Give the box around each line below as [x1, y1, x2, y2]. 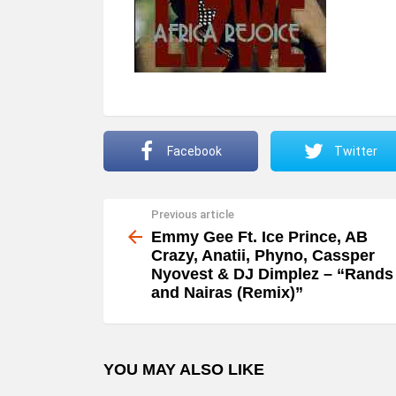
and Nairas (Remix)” [151, 283, 303, 301]
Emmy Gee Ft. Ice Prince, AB [151, 227, 368, 246]
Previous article [151, 208, 234, 222]
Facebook [167, 144, 222, 159]
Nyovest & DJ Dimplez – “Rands [151, 264, 393, 283]
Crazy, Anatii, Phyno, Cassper [151, 246, 375, 264]
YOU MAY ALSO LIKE [103, 360, 264, 378]
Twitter [334, 144, 377, 159]
